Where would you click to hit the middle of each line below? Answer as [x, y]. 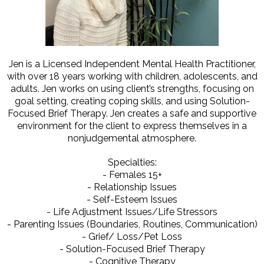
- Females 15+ [132, 175]
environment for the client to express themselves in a [132, 126]
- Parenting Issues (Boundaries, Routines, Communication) [132, 225]
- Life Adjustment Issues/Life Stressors [132, 212]
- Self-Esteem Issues [132, 200]
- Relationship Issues [132, 187]
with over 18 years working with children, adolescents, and [132, 77]
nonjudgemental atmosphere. [132, 138]
